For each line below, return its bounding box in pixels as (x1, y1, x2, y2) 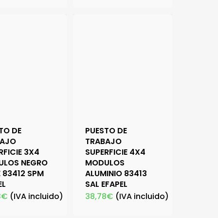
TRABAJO (85, 136, 122, 147)
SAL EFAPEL (85, 179, 128, 190)
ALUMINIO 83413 (85, 168, 147, 180)
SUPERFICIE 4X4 (85, 146, 146, 158)
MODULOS (85, 157, 125, 169)
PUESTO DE (85, 125, 127, 137)
